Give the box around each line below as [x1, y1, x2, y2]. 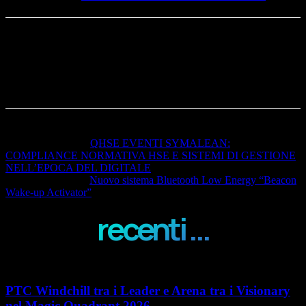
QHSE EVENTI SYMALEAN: [90, 137, 230, 149]
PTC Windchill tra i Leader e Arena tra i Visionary [5, 283, 290, 298]
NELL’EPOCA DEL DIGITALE [5, 161, 151, 173]
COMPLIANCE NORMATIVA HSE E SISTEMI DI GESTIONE [5, 149, 296, 161]
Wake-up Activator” [5, 186, 92, 198]
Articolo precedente [5, 137, 90, 149]
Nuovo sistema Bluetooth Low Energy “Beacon [89, 173, 296, 186]
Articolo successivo [5, 173, 89, 186]
